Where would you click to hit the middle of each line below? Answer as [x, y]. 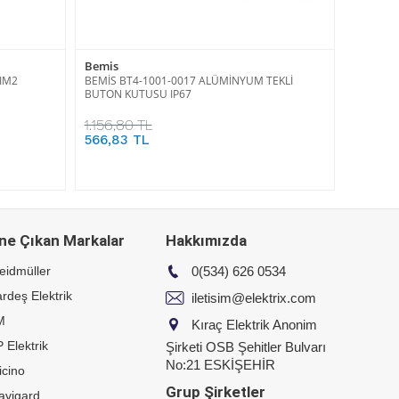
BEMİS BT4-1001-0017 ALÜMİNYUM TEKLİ [188, 80]
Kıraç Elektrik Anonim [252, 324]
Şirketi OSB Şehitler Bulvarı [246, 346]
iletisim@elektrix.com [252, 297]
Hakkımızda [206, 240]
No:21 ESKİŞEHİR [220, 364]
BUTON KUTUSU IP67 [138, 94]
